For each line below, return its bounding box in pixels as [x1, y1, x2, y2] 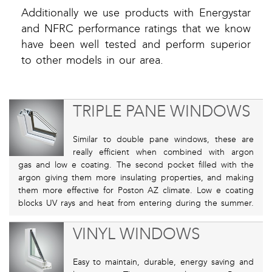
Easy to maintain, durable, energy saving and [72, 257, 254, 268]
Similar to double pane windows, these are [72, 134, 254, 145]
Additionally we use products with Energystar [21, 7, 251, 20]
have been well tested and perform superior [21, 38, 251, 52]
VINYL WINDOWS [72, 225, 200, 244]
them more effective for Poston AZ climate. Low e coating [18, 185, 254, 196]
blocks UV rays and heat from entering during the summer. [18, 198, 254, 209]
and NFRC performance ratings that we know [21, 22, 251, 36]
